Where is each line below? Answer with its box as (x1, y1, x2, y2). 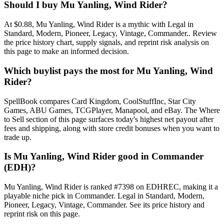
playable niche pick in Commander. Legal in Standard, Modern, (4, 191, 204, 200)
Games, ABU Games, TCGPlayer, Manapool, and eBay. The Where (4, 105, 220, 114)
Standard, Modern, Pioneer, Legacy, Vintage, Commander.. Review (4, 29, 217, 38)
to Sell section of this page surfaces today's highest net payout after (4, 114, 213, 123)
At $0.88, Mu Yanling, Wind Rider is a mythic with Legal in (4, 20, 193, 29)
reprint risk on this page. (4, 209, 80, 218)
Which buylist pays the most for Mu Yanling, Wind (4, 65, 213, 76)
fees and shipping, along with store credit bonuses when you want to (4, 123, 219, 132)
